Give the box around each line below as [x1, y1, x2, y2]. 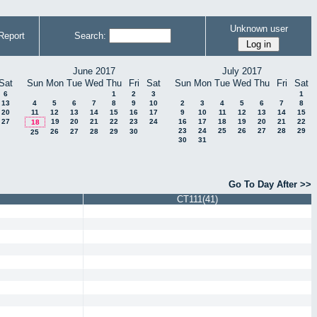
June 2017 [73, 66, 115, 76]
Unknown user [229, 23, 288, 34]
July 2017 [222, 66, 262, 76]
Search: [74, 30, 106, 41]
